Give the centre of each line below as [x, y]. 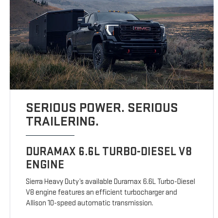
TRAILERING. [63, 122]
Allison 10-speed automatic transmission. [90, 203]
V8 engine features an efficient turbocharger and [102, 193]
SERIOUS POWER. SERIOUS [102, 108]
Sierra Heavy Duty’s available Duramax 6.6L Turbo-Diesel [111, 182]
